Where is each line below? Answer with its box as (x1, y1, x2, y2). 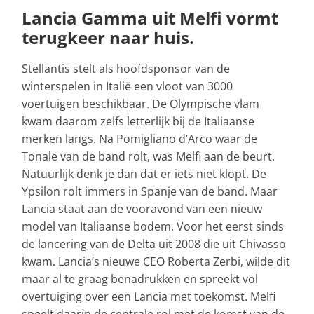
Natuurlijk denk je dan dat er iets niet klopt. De (22, 166, 266, 182)
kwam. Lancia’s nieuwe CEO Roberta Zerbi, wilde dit (22, 254, 290, 270)
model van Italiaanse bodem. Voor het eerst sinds (22, 219, 284, 235)
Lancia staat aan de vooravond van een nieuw (22, 201, 262, 217)
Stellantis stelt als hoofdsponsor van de (22, 61, 230, 77)
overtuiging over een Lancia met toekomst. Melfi (22, 289, 275, 305)
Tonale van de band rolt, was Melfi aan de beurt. (22, 149, 275, 165)
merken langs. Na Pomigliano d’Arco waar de (22, 131, 257, 147)
